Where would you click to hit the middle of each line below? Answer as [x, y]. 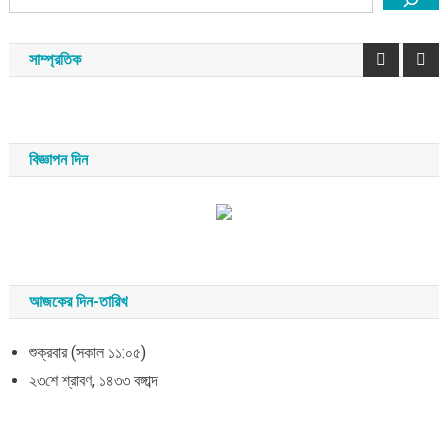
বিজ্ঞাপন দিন [58, 159]
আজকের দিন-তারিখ [77, 301]
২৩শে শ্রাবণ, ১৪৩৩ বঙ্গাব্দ [93, 380]
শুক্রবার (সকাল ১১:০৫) [87, 352]
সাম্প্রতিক [54, 59]
